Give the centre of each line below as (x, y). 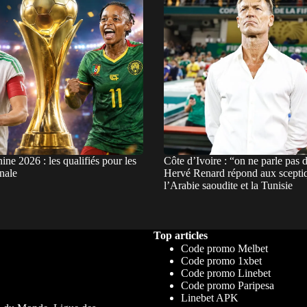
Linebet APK (209, 297)
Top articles (180, 235)
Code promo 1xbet (221, 260)
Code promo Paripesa (227, 285)
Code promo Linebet (225, 273)
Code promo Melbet (224, 248)
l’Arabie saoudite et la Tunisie (228, 185)
